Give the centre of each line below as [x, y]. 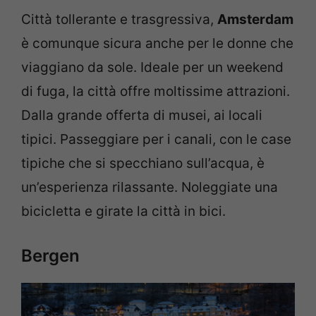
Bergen [50, 256]
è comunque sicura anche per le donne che [157, 43]
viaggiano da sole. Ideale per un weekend [152, 67]
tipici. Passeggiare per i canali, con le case [156, 139]
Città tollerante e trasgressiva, [119, 19]
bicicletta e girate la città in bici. [123, 211]
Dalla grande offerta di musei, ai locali [142, 115]
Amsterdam [255, 19]
